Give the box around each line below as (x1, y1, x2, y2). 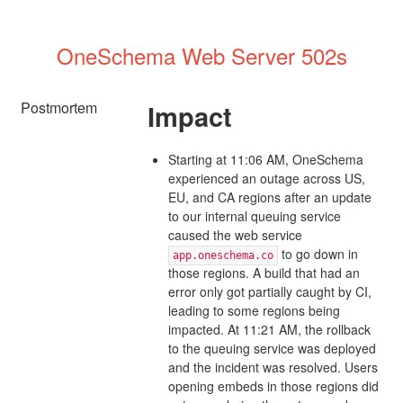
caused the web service (167, 225, 302, 244)
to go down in (277, 244, 358, 263)
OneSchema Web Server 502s (56, 39, 347, 71)
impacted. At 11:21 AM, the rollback (167, 319, 371, 338)
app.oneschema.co (172, 248, 273, 262)
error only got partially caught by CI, (167, 282, 372, 300)
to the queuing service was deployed (167, 338, 376, 357)
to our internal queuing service (167, 206, 341, 225)
